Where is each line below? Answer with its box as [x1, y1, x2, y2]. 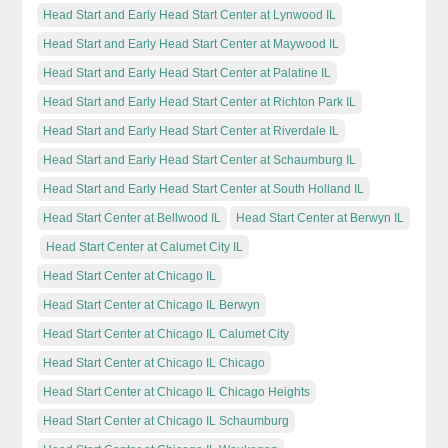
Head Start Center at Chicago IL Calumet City [43, 326, 290, 341]
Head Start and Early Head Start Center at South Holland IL [43, 181, 365, 196]
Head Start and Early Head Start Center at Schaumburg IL [43, 152, 357, 167]
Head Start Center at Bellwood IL [43, 210, 222, 225]
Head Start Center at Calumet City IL [46, 239, 244, 254]
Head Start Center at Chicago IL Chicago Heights [43, 384, 311, 399]
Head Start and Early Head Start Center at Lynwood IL [43, 7, 337, 22]
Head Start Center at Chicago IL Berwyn [43, 297, 261, 312]
